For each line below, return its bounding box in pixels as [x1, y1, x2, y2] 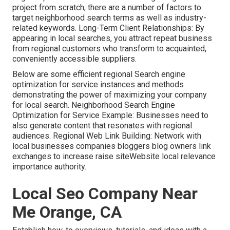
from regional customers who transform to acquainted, [12, 44, 206, 54]
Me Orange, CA [12, 202, 122, 222]
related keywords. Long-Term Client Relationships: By [12, 23, 204, 33]
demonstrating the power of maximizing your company [12, 90, 207, 100]
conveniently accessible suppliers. [12, 54, 137, 64]
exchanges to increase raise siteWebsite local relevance [12, 151, 216, 162]
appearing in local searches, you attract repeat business [12, 33, 212, 44]
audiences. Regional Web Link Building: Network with [12, 131, 201, 141]
